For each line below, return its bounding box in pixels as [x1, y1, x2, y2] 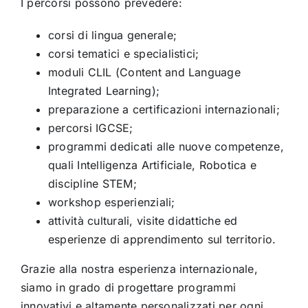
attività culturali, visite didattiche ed [47, 213, 238, 228]
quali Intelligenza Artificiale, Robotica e [47, 157, 257, 172]
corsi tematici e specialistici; [47, 46, 199, 60]
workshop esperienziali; [47, 195, 175, 209]
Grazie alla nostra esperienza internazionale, [20, 261, 258, 276]
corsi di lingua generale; [47, 27, 177, 42]
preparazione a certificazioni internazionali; [47, 102, 280, 116]
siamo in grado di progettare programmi [20, 280, 236, 294]
